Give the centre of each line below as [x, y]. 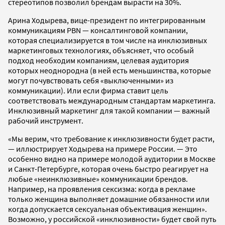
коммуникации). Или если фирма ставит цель [88, 91]
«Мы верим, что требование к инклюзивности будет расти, [111, 139]
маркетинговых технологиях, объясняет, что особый [101, 50]
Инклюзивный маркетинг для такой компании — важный [109, 111]
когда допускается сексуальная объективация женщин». [107, 209]
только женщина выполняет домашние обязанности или [109, 199]
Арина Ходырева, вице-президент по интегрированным [107, 20]
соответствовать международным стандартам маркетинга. [112, 101]
